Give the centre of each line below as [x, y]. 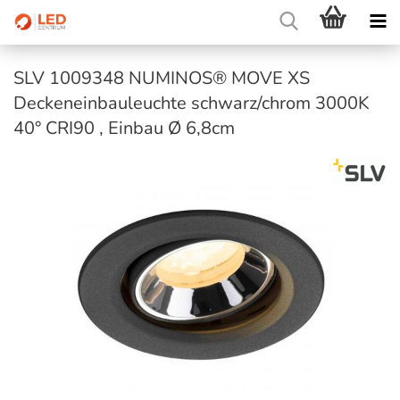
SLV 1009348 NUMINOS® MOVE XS [162, 78]
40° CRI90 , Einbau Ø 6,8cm [124, 128]
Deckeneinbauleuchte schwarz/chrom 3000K [192, 103]
